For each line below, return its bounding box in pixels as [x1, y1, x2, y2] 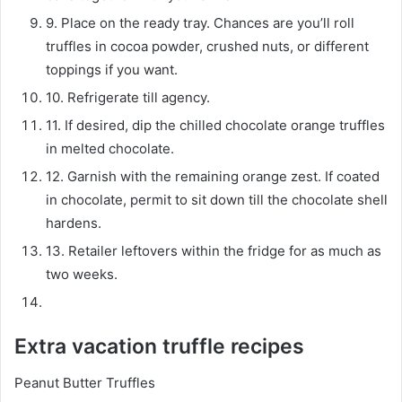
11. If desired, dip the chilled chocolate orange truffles [46, 117, 385, 135]
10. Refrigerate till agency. [46, 89, 210, 107]
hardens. [46, 214, 101, 232]
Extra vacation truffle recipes [14, 334, 304, 360]
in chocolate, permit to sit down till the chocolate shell [46, 191, 388, 209]
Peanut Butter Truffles [14, 373, 155, 391]
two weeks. [46, 266, 118, 284]
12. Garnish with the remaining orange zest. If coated [46, 168, 380, 186]
